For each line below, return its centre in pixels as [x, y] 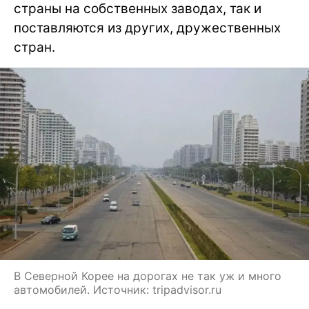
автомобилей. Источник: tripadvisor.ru [118, 289]
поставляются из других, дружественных [147, 28]
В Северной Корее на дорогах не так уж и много [148, 276]
